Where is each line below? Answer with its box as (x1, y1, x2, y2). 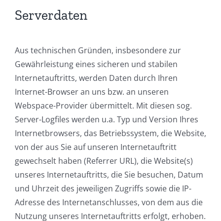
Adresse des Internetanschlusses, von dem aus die (15, 196, 203, 208)
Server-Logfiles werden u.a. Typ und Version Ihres (15, 113, 198, 125)
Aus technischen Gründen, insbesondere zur (15, 44, 181, 56)
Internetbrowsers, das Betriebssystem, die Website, (15, 127, 206, 139)
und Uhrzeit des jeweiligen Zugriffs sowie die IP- (15, 183, 191, 194)
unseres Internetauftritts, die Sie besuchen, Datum (15, 169, 203, 180)
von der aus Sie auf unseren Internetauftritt (15, 141, 177, 152)
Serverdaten (15, 7, 87, 24)
